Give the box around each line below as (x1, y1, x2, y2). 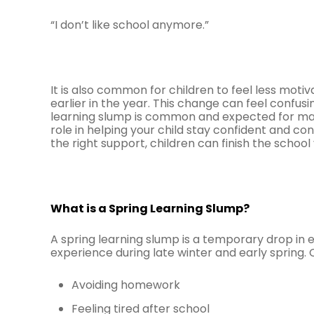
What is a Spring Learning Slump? (50, 200, 250, 217)
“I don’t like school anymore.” (50, 17, 209, 33)
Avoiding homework (71, 277, 180, 293)
